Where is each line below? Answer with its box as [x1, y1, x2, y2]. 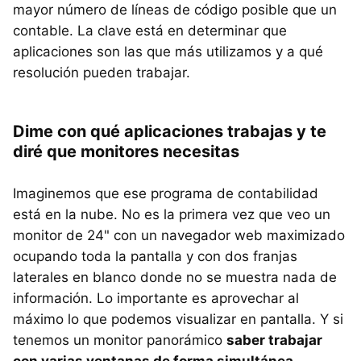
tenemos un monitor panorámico [13, 331, 226, 348]
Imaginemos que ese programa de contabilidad [13, 185, 318, 201]
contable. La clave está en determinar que [13, 22, 287, 39]
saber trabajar [226, 331, 322, 348]
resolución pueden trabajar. [13, 64, 190, 81]
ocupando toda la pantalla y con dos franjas [13, 247, 297, 264]
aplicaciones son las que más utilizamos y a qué [13, 43, 323, 60]
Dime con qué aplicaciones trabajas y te [13, 121, 326, 141]
